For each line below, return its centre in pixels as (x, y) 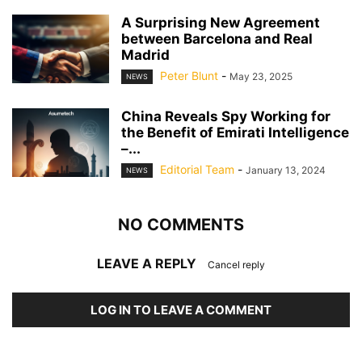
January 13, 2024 (286, 170)
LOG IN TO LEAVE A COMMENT (181, 310)
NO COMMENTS (181, 225)
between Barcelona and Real (217, 38)
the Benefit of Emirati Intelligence (235, 132)
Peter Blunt (189, 75)
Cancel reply (236, 265)
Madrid (145, 55)
